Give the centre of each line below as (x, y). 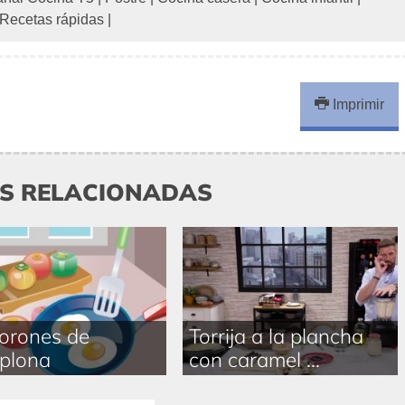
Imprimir (357, 104)
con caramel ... (254, 359)
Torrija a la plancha (276, 335)
